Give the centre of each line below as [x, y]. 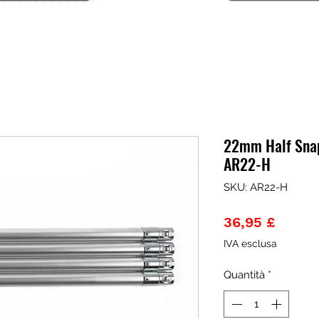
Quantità [244, 274]
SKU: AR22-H [256, 187]
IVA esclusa [250, 243]
